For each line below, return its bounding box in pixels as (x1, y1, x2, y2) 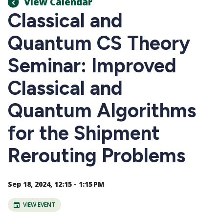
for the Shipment (8, 121, 160, 145)
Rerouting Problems (8, 143, 185, 167)
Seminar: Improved (8, 53, 176, 77)
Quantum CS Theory (8, 31, 190, 55)
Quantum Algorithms (8, 98, 196, 122)
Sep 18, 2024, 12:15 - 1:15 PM (8, 179, 105, 189)
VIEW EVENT (22, 200, 55, 209)
